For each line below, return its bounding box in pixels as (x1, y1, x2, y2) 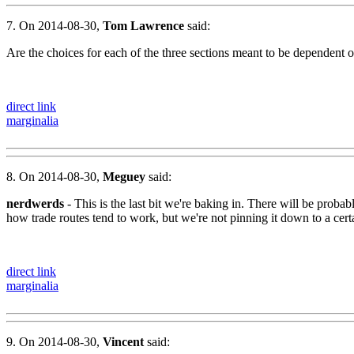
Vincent (103, 334, 144, 348)
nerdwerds (6, 196, 64, 210)
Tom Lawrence (103, 18, 184, 32)
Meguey (103, 169, 145, 183)
